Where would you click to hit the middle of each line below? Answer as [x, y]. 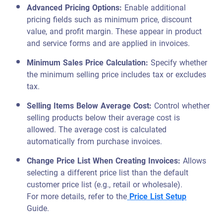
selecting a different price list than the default [108, 173]
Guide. [38, 208]
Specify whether [179, 63]
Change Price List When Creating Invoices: [105, 161]
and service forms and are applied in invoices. [109, 43]
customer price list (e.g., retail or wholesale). [105, 185]
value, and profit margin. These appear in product [114, 31]
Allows [195, 161]
